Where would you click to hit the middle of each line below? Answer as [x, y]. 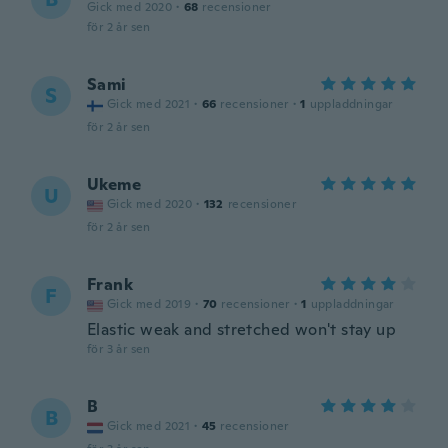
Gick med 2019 [149, 304]
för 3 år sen [119, 349]
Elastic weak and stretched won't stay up [241, 329]
